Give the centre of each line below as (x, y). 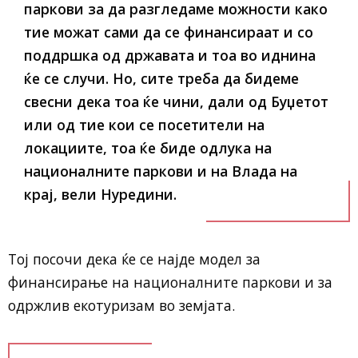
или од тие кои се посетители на (144, 125)
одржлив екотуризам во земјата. (121, 305)
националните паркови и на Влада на (161, 171)
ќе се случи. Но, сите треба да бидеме (161, 78)
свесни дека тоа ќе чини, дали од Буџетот (176, 101)
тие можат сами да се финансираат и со (169, 32)
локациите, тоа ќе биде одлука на (148, 148)
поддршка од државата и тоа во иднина (170, 55)
